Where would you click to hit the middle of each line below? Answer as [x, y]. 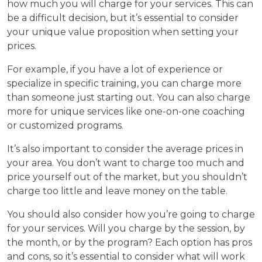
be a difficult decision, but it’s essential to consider [123, 18]
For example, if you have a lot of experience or [115, 69]
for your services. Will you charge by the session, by [126, 228]
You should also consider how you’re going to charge [131, 214]
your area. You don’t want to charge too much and [126, 163]
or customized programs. [65, 125]
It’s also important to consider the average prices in [125, 149]
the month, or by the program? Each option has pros [130, 242]
